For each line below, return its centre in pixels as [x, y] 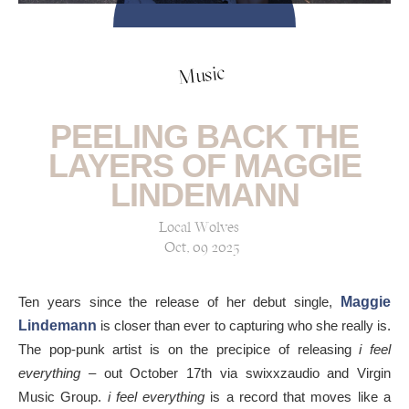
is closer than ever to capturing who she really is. [244, 325]
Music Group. [63, 396]
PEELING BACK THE [204, 136]
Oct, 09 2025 [202, 248]
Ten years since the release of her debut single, [179, 301]
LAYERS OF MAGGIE [204, 165]
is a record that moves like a [298, 396]
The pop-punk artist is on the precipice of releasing [189, 349]
